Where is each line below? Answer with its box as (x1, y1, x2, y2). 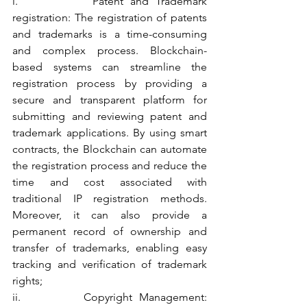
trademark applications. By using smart (12, 126, 207, 139)
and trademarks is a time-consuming (12, 27, 207, 40)
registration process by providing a (12, 77, 207, 90)
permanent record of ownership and (12, 225, 207, 238)
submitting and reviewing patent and (12, 110, 207, 123)
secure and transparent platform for (12, 93, 207, 106)
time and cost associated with (12, 175, 207, 188)
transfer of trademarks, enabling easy (12, 241, 207, 254)
